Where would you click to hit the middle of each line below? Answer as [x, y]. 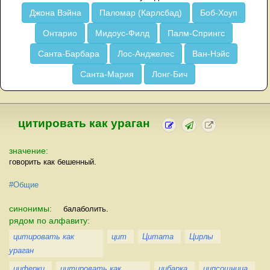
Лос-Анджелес [146, 54]
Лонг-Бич [169, 74]
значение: [29, 150]
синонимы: [32, 208]
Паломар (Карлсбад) [141, 13]
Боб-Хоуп [219, 13]
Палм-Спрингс [196, 33]
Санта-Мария [107, 74]
